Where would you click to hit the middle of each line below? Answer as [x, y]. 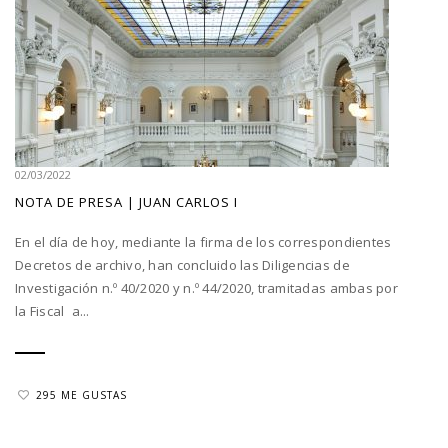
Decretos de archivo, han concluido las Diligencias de [182, 264]
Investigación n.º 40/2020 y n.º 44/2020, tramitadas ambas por [206, 287]
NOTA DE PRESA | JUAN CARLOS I [126, 201]
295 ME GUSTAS [81, 395]
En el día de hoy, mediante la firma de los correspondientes [203, 241]
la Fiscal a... [52, 310]
